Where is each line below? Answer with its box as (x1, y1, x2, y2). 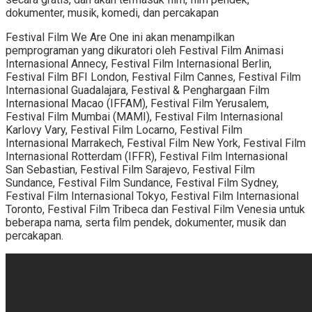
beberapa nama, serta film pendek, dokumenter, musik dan (6, 216, 286, 230)
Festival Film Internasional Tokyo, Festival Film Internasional (6, 189, 299, 203)
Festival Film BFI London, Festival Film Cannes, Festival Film (6, 70, 301, 84)
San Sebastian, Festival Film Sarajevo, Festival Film (6, 163, 255, 177)
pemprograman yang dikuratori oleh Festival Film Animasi (6, 44, 283, 58)
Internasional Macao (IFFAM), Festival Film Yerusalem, (6, 97, 269, 111)
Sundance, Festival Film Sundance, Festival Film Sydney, (6, 176, 279, 190)
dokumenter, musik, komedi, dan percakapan (6, 6, 219, 20)
